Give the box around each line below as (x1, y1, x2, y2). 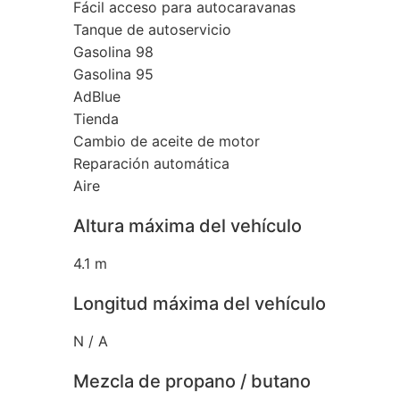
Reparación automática (73, 154, 229, 172)
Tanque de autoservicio (73, 20, 231, 38)
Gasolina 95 (73, 64, 154, 83)
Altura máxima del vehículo (73, 214, 302, 237)
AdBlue (73, 87, 121, 105)
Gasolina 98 (73, 42, 154, 61)
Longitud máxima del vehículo (73, 292, 326, 314)
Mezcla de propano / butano (73, 370, 311, 392)
